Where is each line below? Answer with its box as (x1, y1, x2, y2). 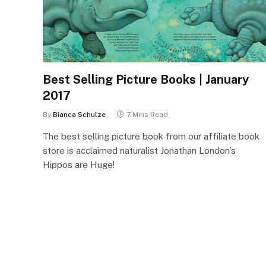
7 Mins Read (126, 110, 168, 119)
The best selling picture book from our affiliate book (43, 131, 259, 141)
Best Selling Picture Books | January (43, 72, 249, 87)
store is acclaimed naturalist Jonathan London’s (43, 145, 236, 156)
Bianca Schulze (53, 110, 106, 119)
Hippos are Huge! (43, 159, 115, 170)
